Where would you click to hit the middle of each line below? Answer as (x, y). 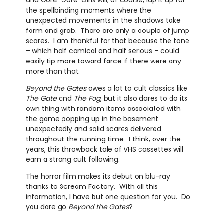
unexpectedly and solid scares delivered (93, 129)
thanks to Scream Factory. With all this (92, 186)
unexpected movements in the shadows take (103, 20)
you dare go (47, 207)
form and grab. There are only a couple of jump (107, 30)
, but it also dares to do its (144, 98)
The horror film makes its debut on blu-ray (98, 176)
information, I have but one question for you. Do (108, 196)
